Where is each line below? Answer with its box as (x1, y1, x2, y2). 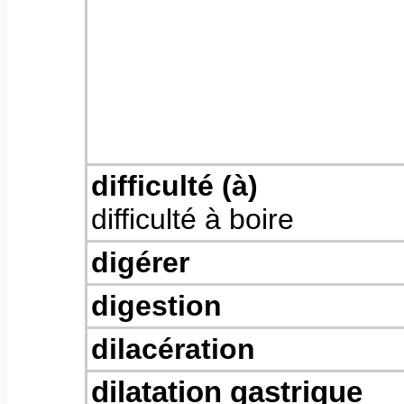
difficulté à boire (91, 203, 294, 235)
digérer (91, 246, 189, 279)
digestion (91, 289, 222, 322)
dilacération (91, 333, 255, 365)
